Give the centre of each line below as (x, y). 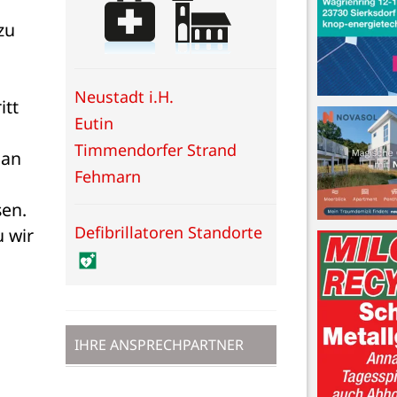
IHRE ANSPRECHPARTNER (159, 344)
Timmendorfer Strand (156, 149)
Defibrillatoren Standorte (168, 232)
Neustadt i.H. (124, 96)
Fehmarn (108, 176)
